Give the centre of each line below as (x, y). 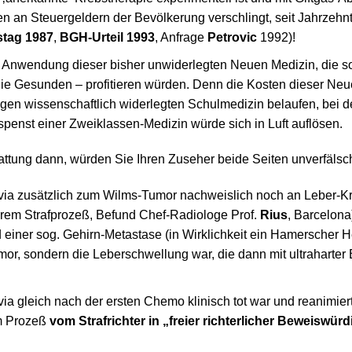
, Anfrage (181, 37)
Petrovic (232, 37)
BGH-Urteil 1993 (107, 37)
